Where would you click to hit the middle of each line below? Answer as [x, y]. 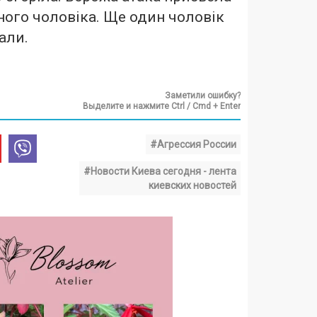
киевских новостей [192, 185]
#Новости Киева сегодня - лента [160, 171]
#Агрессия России [193, 144]
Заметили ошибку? [203, 96]
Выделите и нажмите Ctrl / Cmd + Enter [162, 106]
